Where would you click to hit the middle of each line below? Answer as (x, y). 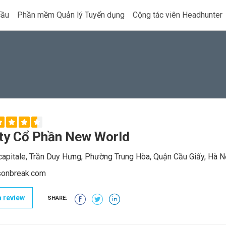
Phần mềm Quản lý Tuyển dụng (71, 15)
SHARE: (57, 198)
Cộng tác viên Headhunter (178, 15)
